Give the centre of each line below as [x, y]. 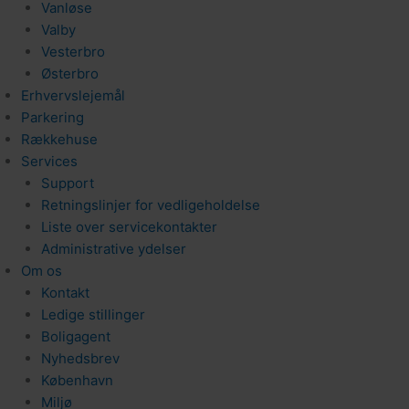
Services [49, 161]
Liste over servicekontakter [129, 227]
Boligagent [76, 336]
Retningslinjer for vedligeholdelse [151, 205]
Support [68, 183]
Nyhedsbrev [80, 358]
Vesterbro [73, 52]
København [77, 380]
